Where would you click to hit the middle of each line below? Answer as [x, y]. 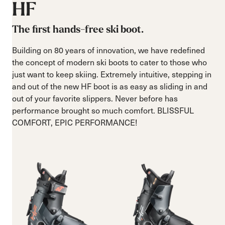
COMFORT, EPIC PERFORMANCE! [75, 122]
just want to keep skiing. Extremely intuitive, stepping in [112, 74]
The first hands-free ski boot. [78, 29]
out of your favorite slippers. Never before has [95, 98]
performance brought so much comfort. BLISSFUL [103, 110]
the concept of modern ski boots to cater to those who [109, 62]
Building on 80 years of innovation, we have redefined [108, 50]
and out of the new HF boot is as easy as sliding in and [110, 86]
